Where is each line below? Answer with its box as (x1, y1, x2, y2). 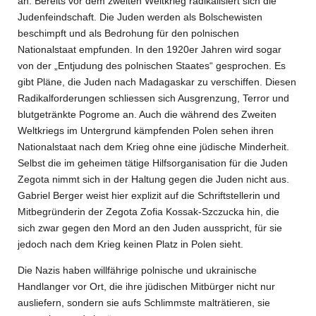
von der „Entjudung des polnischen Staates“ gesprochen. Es (18, 60, 286, 71)
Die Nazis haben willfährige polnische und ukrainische (18, 265, 257, 276)
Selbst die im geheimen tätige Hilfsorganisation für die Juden (18, 157, 288, 169)
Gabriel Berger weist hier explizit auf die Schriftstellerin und (18, 190, 280, 201)
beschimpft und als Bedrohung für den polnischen (18, 28, 239, 39)
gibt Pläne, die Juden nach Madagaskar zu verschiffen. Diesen (18, 76, 296, 87)
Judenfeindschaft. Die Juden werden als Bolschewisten (18, 11, 262, 23)
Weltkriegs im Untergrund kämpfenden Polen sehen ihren (18, 125, 274, 136)
